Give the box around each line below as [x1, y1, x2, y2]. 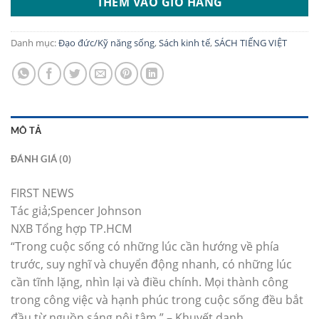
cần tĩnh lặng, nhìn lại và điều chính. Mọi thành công [11, 274, 288, 291]
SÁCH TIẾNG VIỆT [214, 36, 287, 49]
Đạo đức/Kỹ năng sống [58, 36, 155, 49]
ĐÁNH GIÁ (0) [11, 153, 72, 165]
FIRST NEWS [11, 185, 74, 202]
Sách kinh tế [159, 36, 210, 49]
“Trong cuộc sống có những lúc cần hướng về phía [11, 239, 279, 255]
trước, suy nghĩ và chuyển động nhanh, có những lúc [11, 256, 292, 273]
